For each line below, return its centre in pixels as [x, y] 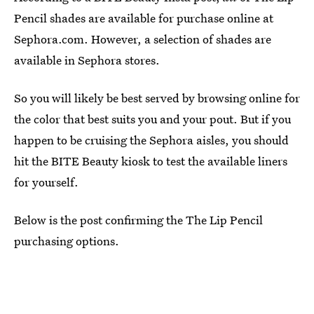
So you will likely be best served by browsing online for [157, 98]
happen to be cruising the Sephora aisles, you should [151, 140]
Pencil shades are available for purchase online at [144, 18]
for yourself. [46, 182]
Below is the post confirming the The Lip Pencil [138, 220]
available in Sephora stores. [87, 60]
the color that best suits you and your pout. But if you [152, 119]
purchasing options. [67, 241]
